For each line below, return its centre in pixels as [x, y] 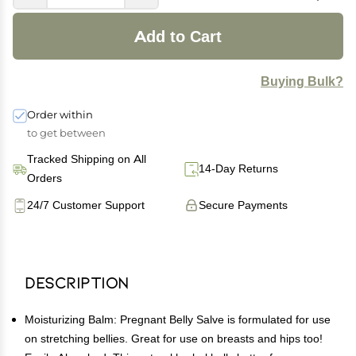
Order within [60, 114]
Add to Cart [178, 37]
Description [77, 282]
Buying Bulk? [302, 81]
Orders [44, 178]
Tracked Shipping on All [87, 159]
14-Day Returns [238, 168]
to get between [66, 133]
